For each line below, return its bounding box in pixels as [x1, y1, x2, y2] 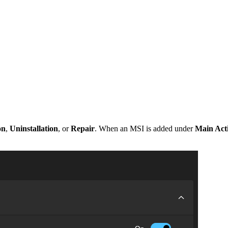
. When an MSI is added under [95, 124, 195, 133]
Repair [71, 124, 95, 133]
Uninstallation [10, 124, 58, 133]
